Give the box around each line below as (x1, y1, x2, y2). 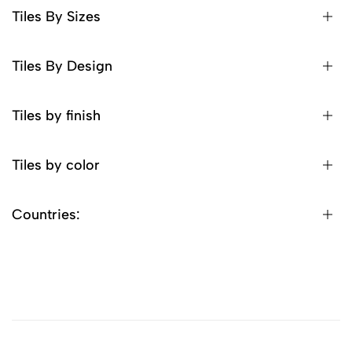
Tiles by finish (12, 107, 101, 124)
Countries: (12, 206, 80, 223)
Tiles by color (12, 156, 100, 174)
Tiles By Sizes (12, 8, 101, 25)
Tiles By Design (12, 57, 112, 75)
